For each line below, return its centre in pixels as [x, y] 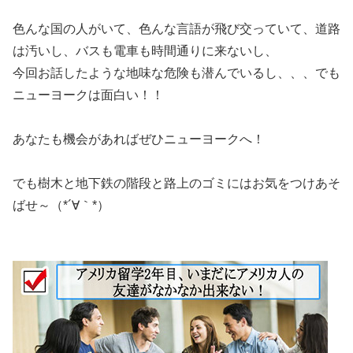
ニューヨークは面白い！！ [88, 95]
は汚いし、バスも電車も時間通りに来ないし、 [145, 50]
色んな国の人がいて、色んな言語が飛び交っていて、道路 [176, 28]
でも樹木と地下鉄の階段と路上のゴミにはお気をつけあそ [176, 183]
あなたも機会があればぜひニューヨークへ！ [139, 139]
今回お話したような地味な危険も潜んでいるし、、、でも [176, 72]
